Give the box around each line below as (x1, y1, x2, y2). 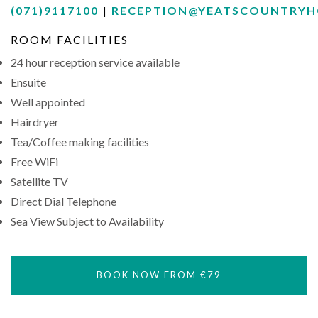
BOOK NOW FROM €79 (97, 269, 221, 280)
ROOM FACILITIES (11, 33, 128, 46)
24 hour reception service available (11, 55, 180, 69)
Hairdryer (11, 115, 59, 128)
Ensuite (11, 75, 46, 89)
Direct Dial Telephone (11, 194, 116, 208)
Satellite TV (11, 175, 68, 188)
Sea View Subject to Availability (11, 214, 164, 228)
